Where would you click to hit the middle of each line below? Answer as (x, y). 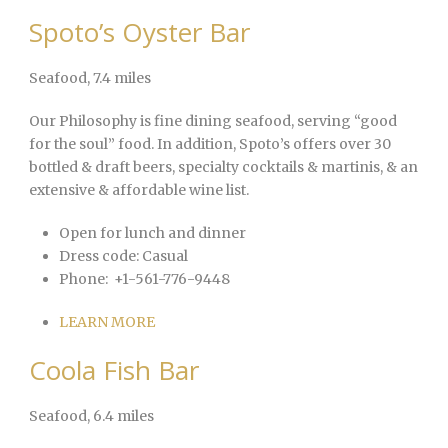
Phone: (83, 279)
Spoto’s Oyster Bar (139, 32)
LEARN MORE (107, 322)
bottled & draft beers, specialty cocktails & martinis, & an (223, 167)
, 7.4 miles (119, 78)
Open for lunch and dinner (152, 233)
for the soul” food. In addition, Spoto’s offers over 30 (210, 144)
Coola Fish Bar (114, 370)
